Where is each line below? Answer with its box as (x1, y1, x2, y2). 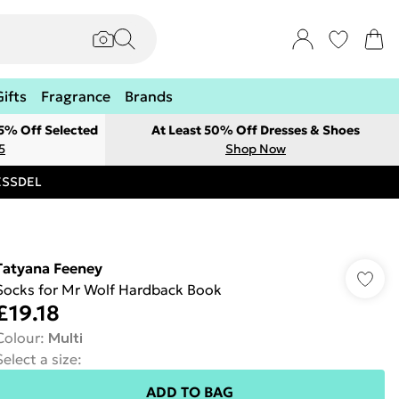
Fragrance (41, 87, 110, 105)
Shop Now (225, 141, 286, 157)
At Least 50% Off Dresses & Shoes (151, 122, 360, 138)
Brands (125, 87, 173, 105)
